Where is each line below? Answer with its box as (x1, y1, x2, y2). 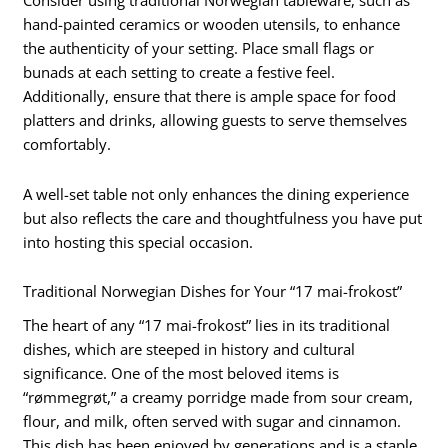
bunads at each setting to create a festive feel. (23, 62, 336, 83)
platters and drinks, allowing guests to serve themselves (23, 110, 408, 131)
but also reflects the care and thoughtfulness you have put (23, 207, 423, 228)
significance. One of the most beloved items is (23, 363, 340, 384)
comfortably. (23, 134, 112, 155)
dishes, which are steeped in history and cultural (23, 339, 356, 360)
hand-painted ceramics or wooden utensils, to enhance (23, 14, 401, 35)
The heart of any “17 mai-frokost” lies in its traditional (23, 315, 391, 336)
